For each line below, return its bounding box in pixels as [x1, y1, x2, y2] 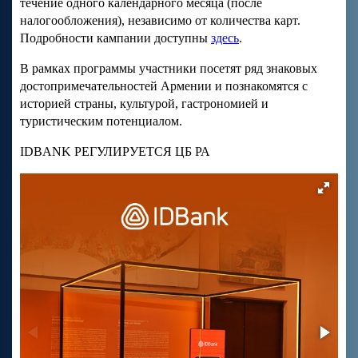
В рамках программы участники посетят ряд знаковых [20, 62, 317, 76]
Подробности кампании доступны [20, 31, 211, 46]
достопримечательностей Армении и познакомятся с [20, 79, 308, 93]
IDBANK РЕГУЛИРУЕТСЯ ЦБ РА [20, 145, 210, 159]
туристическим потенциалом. [20, 114, 182, 129]
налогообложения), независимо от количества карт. [20, 14, 300, 28]
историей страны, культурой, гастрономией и [20, 97, 268, 111]
